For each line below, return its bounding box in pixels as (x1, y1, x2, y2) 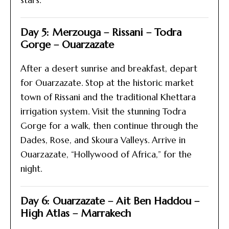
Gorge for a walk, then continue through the (20, 120, 198, 131)
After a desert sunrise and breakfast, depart (20, 63, 197, 74)
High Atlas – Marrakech (20, 207, 131, 220)
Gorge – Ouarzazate (20, 38, 114, 51)
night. (20, 163, 42, 174)
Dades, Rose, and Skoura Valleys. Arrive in (20, 134, 186, 146)
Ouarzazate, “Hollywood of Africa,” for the (20, 149, 192, 160)
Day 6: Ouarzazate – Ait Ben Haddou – (20, 195, 199, 208)
